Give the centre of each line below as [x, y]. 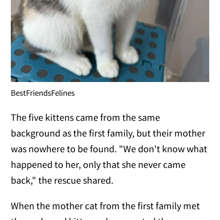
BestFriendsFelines [43, 93]
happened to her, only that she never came [98, 164]
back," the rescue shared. [62, 180]
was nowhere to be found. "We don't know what [109, 148]
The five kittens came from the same [86, 117]
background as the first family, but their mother [108, 133]
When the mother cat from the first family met [106, 205]
